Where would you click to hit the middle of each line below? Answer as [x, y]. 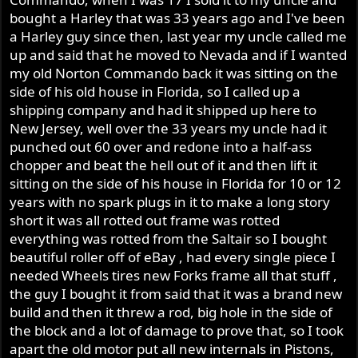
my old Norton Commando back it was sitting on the [174, 74]
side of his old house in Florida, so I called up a [155, 92]
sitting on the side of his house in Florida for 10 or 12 [176, 184]
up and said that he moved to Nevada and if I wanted [179, 55]
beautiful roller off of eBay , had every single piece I [173, 257]
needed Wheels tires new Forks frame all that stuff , [174, 276]
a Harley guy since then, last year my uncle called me [179, 37]
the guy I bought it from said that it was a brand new [176, 294]
